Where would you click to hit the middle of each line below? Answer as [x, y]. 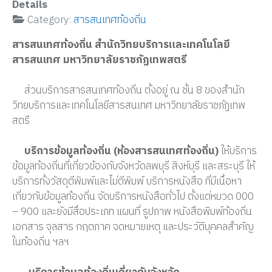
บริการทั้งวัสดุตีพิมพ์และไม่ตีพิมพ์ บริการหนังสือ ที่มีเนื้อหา [127, 182]
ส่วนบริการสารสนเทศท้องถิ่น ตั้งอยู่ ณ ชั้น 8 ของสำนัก [128, 91]
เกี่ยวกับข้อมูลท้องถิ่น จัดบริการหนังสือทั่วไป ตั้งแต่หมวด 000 [133, 197]
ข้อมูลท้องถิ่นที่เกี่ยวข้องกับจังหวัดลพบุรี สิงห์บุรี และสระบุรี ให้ [134, 167]
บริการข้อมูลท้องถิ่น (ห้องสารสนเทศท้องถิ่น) [121, 151]
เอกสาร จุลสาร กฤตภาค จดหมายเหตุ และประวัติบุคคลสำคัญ [133, 227]
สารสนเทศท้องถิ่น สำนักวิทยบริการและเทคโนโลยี [121, 45]
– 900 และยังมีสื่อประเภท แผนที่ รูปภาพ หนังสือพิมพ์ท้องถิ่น [132, 212]
